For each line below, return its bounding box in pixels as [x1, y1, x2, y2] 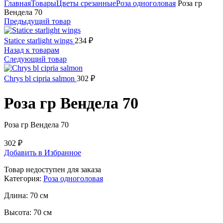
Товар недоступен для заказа [4, 165, 101, 174]
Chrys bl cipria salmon [4, 74, 77, 83]
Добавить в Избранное [4, 148, 81, 157]
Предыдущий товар [4, 17, 71, 25]
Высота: [4, 208, 33, 217]
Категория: [4, 174, 43, 183]
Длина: [4, 191, 30, 200]
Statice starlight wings [4, 36, 75, 45]
